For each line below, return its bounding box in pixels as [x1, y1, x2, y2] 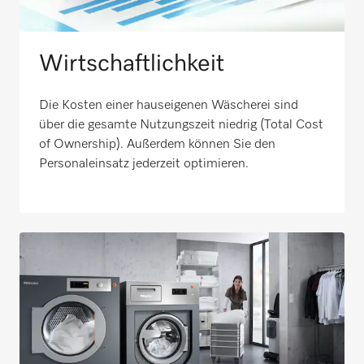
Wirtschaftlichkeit [39, 51, 224, 76]
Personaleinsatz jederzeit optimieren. [39, 157, 249, 171]
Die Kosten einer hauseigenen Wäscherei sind [39, 98, 298, 112]
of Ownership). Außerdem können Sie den [39, 137, 275, 151]
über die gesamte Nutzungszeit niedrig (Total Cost [39, 118, 323, 132]
